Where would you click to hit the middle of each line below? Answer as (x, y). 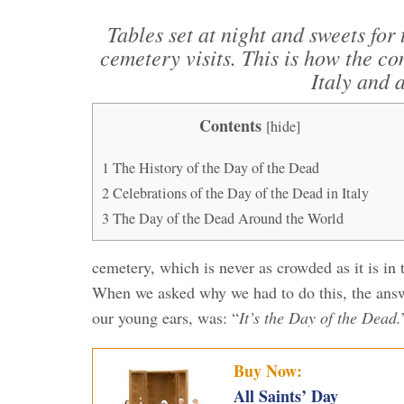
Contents (230, 125)
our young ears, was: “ (165, 317)
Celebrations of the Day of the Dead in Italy (239, 193)
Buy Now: (267, 370)
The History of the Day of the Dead (214, 167)
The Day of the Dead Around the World (226, 218)
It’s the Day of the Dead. (320, 317)
